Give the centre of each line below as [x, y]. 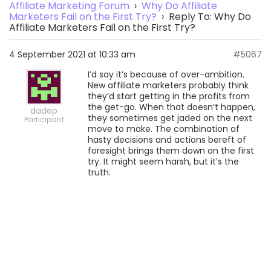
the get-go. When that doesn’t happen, [171, 107]
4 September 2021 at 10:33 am [72, 54]
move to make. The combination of [164, 129]
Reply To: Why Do [210, 17]
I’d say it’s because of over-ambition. [166, 74]
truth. [99, 172]
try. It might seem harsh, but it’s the [163, 162]
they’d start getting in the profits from [169, 96]
